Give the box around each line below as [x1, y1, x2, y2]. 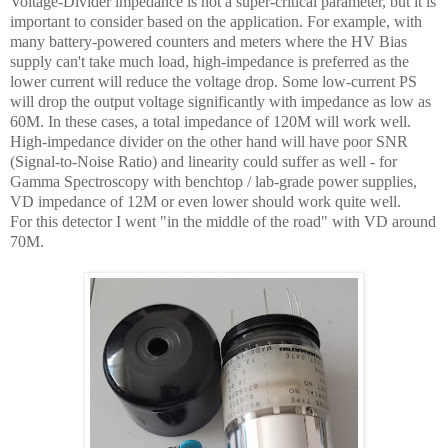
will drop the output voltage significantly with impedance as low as [10, 92, 431, 110]
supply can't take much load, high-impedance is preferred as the [10, 52, 409, 70]
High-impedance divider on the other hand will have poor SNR [10, 132, 408, 150]
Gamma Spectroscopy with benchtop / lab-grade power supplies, [10, 172, 417, 190]
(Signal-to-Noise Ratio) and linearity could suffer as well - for [10, 152, 397, 170]
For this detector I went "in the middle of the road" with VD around [10, 212, 436, 230]
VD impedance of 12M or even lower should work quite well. [10, 192, 401, 210]
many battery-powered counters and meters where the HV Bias [10, 32, 407, 50]
